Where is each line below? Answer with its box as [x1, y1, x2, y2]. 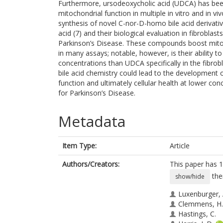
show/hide [175, 172, 205, 181]
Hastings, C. [178, 209, 216, 219]
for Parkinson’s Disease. [58, 88, 135, 98]
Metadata [58, 111, 125, 131]
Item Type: [62, 141, 97, 150]
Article [170, 141, 190, 150]
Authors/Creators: [62, 159, 119, 169]
